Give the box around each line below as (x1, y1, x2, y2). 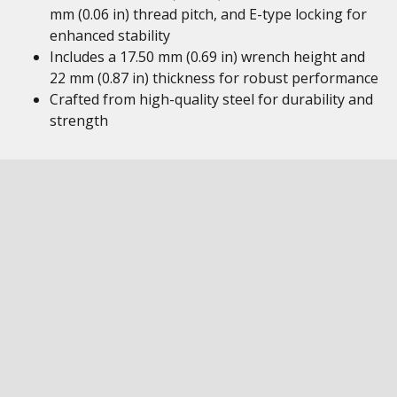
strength (50, 111, 108, 130)
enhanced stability (50, 26, 170, 45)
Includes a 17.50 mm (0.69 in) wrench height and (50, 47, 365, 66)
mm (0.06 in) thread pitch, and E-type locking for (50, 4, 367, 24)
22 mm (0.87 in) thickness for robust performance (50, 68, 378, 88)
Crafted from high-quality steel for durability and (50, 90, 373, 109)
